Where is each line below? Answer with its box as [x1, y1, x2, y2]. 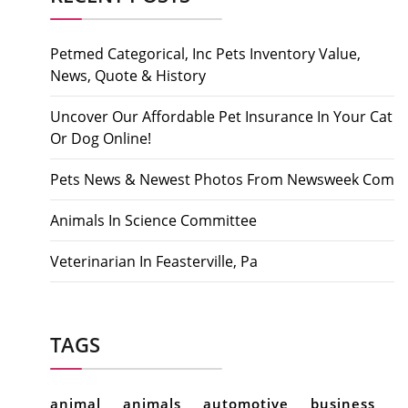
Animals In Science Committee [50, 210, 257, 231]
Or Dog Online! [50, 128, 151, 149]
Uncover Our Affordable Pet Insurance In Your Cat [50, 107, 393, 127]
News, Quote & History [50, 66, 206, 87]
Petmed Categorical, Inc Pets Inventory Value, [50, 44, 361, 65]
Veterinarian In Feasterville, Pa [50, 251, 258, 272]
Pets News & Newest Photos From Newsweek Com [50, 169, 394, 190]
